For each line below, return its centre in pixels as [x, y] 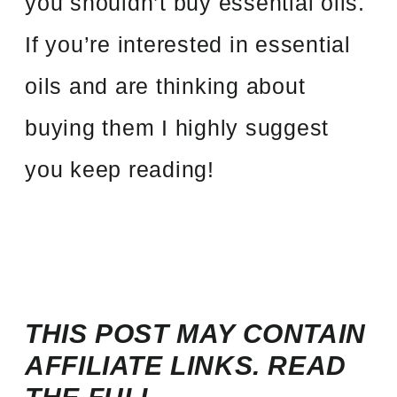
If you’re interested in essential [188, 45]
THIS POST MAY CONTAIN [195, 334]
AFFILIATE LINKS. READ [186, 366]
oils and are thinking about [165, 86]
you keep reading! [120, 170]
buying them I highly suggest [177, 128]
